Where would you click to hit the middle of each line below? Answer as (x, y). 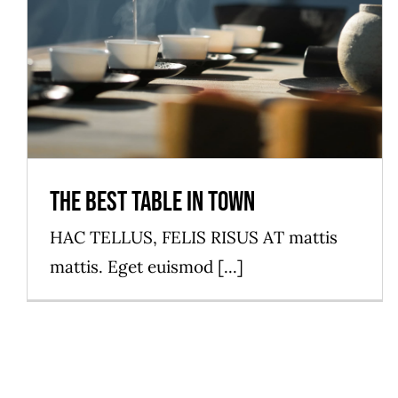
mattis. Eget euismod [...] (147, 267)
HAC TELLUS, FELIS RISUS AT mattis (194, 238)
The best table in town (152, 203)
